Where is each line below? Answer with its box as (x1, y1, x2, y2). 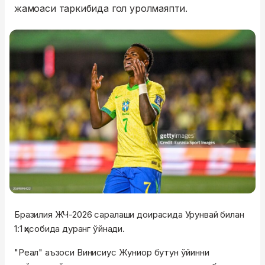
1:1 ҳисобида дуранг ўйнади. (14, 223, 125, 235)
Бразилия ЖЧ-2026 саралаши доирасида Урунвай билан (14, 209, 244, 221)
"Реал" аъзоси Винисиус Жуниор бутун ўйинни (14, 247, 209, 258)
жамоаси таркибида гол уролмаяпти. (14, 2, 188, 14)
